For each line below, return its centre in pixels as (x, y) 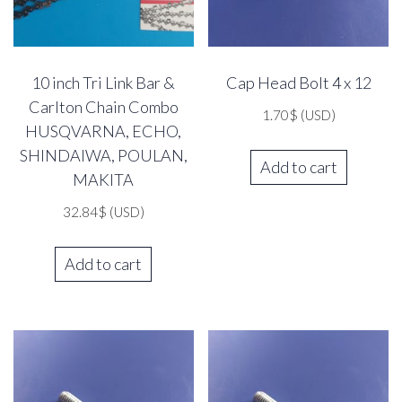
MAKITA (104, 179)
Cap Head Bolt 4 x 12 (298, 82)
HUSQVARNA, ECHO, (104, 131)
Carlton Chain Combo (103, 106)
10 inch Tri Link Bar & (104, 82)
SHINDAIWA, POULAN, (103, 155)
